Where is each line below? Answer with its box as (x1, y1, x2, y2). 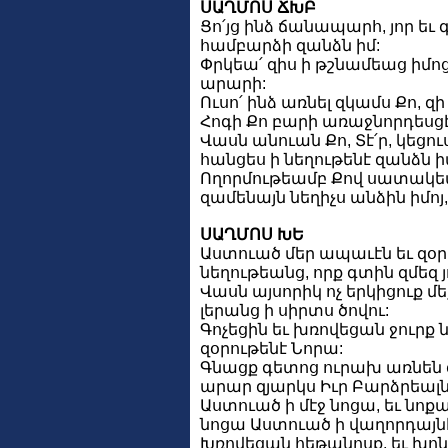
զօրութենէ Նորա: (200, 339, 343, 357)
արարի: (200, 74, 266, 92)
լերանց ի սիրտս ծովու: (200, 301, 389, 319)
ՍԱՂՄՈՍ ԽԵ (200, 225, 304, 243)
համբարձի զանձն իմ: (200, 36, 380, 54)
